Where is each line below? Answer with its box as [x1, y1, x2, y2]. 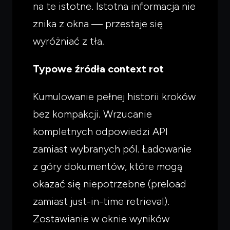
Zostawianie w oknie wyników [33, 212, 169, 225]
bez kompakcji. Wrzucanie [33, 107, 152, 120]
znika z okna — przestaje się [33, 17, 163, 30]
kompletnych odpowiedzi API [33, 125, 168, 138]
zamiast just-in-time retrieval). [33, 195, 169, 207]
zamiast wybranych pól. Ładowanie [33, 142, 191, 155]
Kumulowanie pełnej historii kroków [33, 90, 196, 103]
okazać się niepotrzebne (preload [33, 177, 186, 190]
